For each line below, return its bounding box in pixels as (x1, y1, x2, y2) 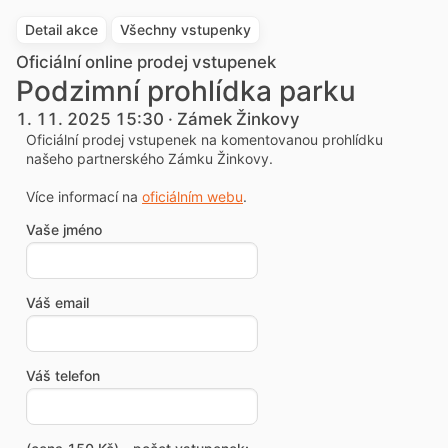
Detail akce (25, 21, 98, 38)
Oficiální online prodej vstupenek (16, 52, 276, 72)
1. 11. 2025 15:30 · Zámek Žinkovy (16, 109, 300, 129)
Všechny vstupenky (120, 21, 251, 38)
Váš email (26, 294, 89, 311)
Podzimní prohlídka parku (16, 74, 356, 108)
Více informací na (26, 188, 142, 205)
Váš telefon (26, 367, 100, 384)
